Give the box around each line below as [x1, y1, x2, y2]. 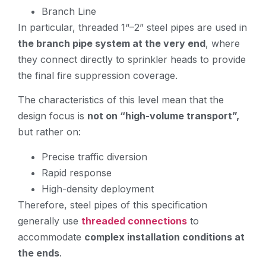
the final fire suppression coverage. [18, 69, 178, 81]
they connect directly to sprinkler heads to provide [18, 53, 246, 65]
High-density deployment [42, 182, 154, 195]
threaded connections [81, 214, 187, 227]
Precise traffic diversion [42, 150, 147, 163]
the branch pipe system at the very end [18, 37, 205, 49]
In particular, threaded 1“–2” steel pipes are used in [18, 21, 247, 33]
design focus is [18, 110, 87, 122]
